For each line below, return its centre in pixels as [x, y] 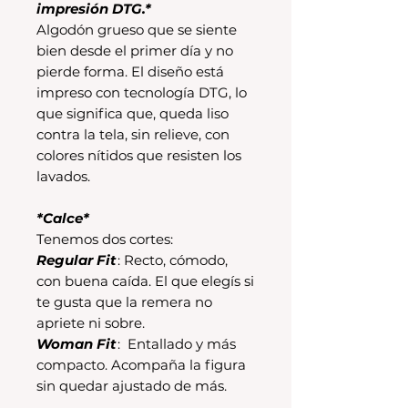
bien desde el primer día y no [135, 50]
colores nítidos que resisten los [139, 155]
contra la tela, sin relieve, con [133, 134]
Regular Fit [76, 260]
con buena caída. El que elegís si [145, 280]
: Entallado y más [177, 343]
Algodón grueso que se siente [137, 29]
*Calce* [63, 218]
